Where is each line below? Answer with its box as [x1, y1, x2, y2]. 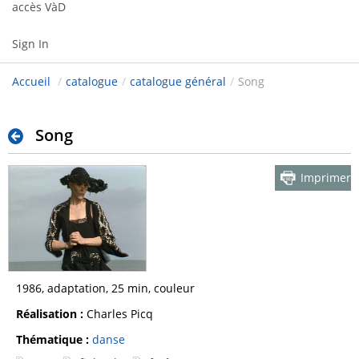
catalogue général [130, 74, 226, 90]
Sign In [12, 36, 49, 52]
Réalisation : [16, 306, 83, 322]
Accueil [12, 74, 50, 90]
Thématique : [16, 332, 92, 348]
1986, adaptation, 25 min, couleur [16, 280, 195, 296]
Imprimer [301, 170, 351, 186]
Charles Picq [83, 306, 153, 322]
